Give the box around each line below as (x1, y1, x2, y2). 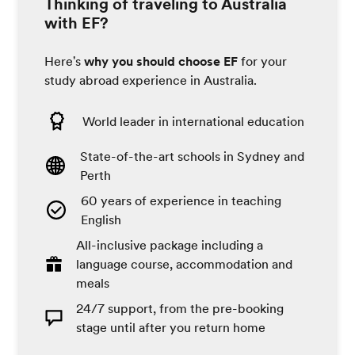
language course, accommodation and (76, 254, 292, 273)
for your (238, 52, 287, 70)
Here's (44, 52, 84, 70)
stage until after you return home (76, 318, 265, 336)
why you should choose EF (84, 52, 238, 70)
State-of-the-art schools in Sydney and (79, 147, 304, 165)
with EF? (44, 11, 109, 34)
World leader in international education (82, 112, 304, 130)
